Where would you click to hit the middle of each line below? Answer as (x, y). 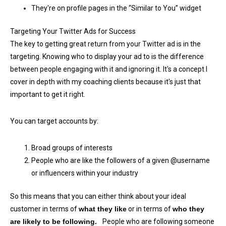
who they (188, 209)
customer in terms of (44, 209)
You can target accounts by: (54, 121)
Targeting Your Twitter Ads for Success (73, 32)
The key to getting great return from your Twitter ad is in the (105, 44)
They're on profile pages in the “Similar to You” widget (116, 8)
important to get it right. (48, 95)
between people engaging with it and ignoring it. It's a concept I (109, 69)
